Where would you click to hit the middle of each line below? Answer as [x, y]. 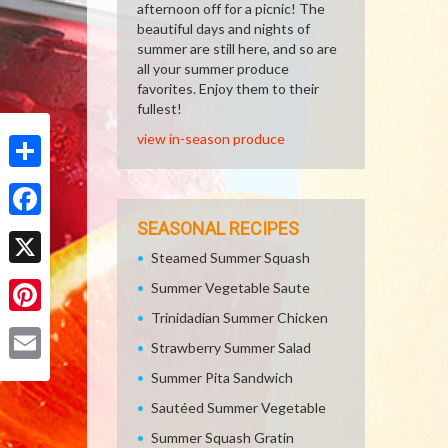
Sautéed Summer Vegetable [238, 407]
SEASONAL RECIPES [218, 228]
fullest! [159, 108]
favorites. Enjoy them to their [228, 88]
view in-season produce [211, 138]
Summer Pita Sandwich [222, 377]
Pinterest [39, 326]
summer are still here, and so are [237, 48]
